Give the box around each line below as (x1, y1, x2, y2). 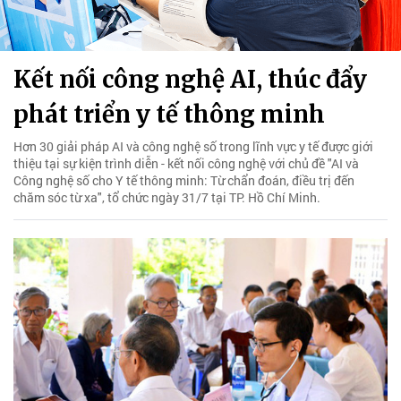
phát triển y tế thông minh (13, 98, 325, 129)
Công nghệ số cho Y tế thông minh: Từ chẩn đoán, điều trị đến (13, 171, 354, 189)
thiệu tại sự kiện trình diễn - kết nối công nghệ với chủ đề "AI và (13, 154, 359, 172)
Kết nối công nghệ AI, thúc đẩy (13, 64, 367, 94)
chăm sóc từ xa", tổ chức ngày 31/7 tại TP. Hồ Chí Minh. (13, 188, 320, 206)
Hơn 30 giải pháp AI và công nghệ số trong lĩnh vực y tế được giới (13, 137, 373, 155)
